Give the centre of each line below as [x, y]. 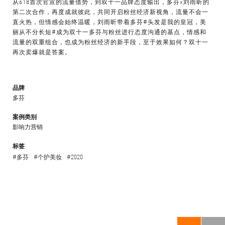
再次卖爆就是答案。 [42, 51]
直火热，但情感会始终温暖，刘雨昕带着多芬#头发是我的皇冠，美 [109, 21]
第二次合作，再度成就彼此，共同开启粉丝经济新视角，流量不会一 [110, 11]
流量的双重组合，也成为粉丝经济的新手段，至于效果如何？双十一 [110, 41]
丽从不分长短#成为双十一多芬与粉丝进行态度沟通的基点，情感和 [109, 31]
